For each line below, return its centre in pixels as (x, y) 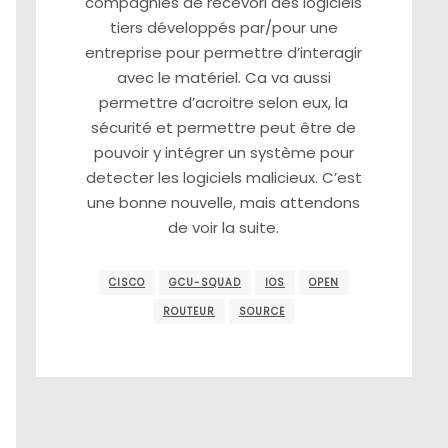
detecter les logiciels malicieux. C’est (223, 178)
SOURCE (261, 311)
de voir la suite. (224, 228)
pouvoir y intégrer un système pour (223, 153)
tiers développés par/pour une (223, 28)
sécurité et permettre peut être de (224, 128)
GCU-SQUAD (204, 282)
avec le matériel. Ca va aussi (223, 78)
